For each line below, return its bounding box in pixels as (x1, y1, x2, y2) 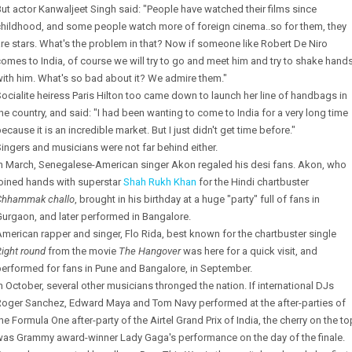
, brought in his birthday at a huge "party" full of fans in (75, 193, 320, 205)
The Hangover (119, 245, 181, 257)
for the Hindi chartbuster (196, 176, 309, 188)
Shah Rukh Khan (123, 176, 196, 188)
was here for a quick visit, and (181, 245, 317, 257)
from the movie (46, 245, 119, 257)
